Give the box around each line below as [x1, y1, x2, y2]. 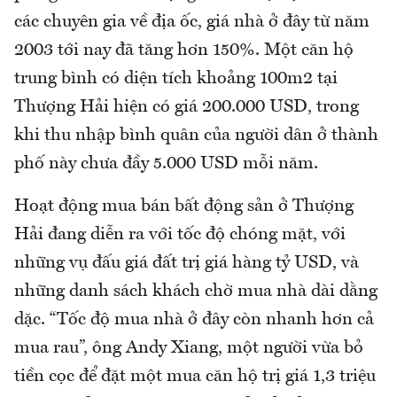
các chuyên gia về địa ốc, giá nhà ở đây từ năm [14, 13, 370, 32]
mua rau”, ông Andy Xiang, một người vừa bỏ [14, 339, 363, 358]
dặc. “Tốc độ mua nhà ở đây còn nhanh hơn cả [14, 311, 374, 330]
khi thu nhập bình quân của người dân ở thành [14, 127, 378, 145]
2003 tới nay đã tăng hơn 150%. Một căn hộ [14, 42, 354, 60]
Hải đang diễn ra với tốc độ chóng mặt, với [14, 226, 346, 245]
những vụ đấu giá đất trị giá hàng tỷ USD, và [14, 254, 359, 273]
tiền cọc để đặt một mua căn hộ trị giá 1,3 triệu [14, 368, 376, 386]
